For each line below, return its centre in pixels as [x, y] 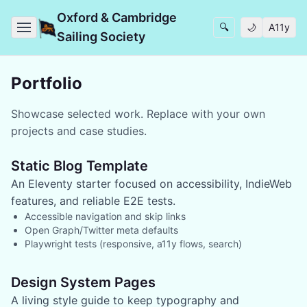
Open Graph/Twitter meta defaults [101, 230]
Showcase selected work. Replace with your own [138, 114]
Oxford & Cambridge [117, 17]
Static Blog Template [79, 166]
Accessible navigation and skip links [105, 216]
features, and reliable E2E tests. [93, 201]
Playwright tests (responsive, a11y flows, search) [133, 244]
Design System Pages [83, 282]
